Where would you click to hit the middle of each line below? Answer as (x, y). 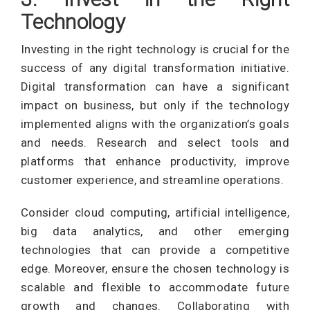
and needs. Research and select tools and (155, 143)
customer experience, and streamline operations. (153, 180)
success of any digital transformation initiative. (155, 68)
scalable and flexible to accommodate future (155, 287)
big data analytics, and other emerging (155, 231)
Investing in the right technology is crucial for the (155, 49)
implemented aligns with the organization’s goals (155, 124)
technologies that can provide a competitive (155, 250)
